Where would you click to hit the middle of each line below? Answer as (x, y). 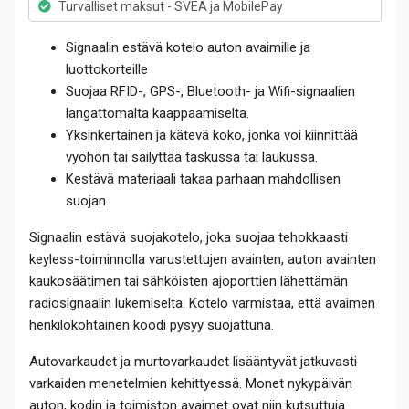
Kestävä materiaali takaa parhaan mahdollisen (203, 179)
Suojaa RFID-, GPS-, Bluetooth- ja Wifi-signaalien (210, 92)
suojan (85, 201)
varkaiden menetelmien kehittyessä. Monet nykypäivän (190, 384)
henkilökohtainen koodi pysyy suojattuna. (151, 325)
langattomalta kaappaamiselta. (157, 114)
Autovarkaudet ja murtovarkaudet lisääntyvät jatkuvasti (193, 362)
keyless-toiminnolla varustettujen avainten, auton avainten (202, 260)
